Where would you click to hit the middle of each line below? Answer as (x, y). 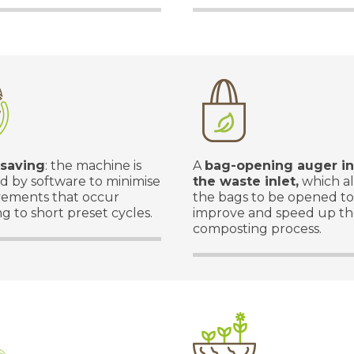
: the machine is (93, 166)
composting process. (257, 229)
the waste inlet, (246, 181)
